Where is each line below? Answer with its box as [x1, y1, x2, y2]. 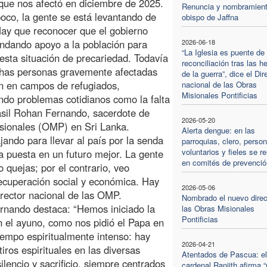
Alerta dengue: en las [181, 124, 255, 136]
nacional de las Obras [181, 78, 257, 90]
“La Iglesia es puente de [181, 46, 265, 58]
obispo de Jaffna [181, 11, 238, 23]
